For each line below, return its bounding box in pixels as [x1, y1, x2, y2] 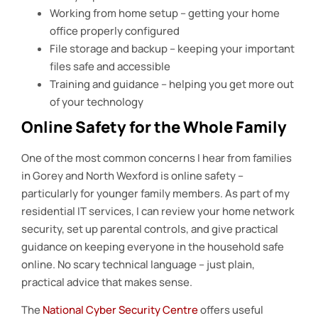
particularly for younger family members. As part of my [21, 185, 290, 201]
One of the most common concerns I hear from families [21, 150, 292, 165]
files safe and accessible [50, 58, 170, 74]
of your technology [50, 94, 143, 109]
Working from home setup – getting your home [50, 5, 280, 21]
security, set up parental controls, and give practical [21, 221, 278, 236]
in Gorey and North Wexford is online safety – [21, 168, 243, 183]
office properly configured [50, 23, 180, 38]
